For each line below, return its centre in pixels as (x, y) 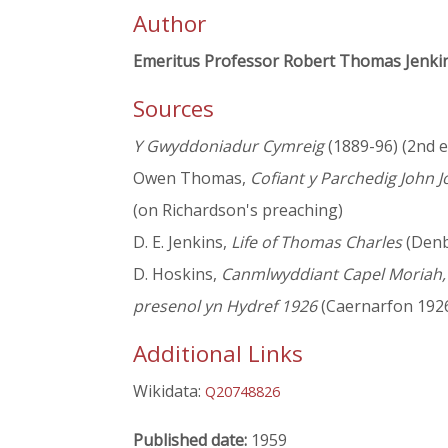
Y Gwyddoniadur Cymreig (228, 146)
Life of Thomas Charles (316, 242)
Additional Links (218, 354)
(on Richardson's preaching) (238, 210)
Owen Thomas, (191, 178)
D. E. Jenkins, (182, 242)
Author (169, 23)
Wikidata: (169, 391)
